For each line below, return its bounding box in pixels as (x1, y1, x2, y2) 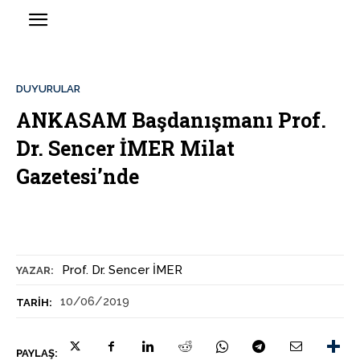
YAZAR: (16, 264, 54, 277)
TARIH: (16, 297, 52, 309)
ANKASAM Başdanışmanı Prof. (16, 107, 326, 134)
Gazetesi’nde (16, 163, 139, 190)
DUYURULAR (16, 83, 80, 96)
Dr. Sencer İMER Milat (16, 135, 235, 162)
